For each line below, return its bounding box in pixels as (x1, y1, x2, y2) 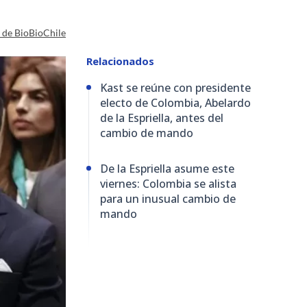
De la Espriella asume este (100, 160, 234, 176)
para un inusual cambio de (100, 191, 236, 206)
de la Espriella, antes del (100, 110, 223, 125)
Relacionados (86, 53, 154, 68)
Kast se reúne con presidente (100, 79, 251, 95)
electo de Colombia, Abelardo (100, 95, 251, 110)
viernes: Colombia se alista (100, 175, 236, 191)
